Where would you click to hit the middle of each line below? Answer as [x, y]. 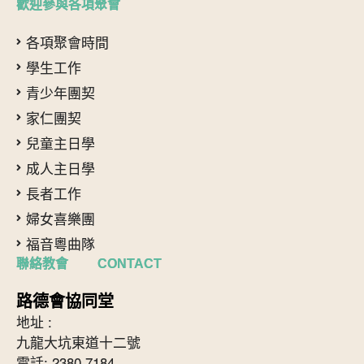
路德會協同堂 [65, 301]
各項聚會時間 [67, 42]
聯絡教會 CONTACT [89, 263]
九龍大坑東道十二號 [78, 342]
